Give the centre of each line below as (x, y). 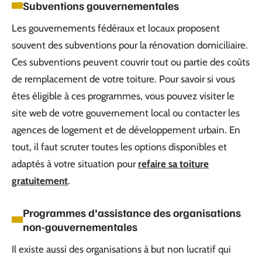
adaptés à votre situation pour (75, 163)
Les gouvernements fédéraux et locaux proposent (116, 28)
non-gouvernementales (80, 226)
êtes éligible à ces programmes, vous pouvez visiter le (123, 96)
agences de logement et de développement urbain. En (126, 130)
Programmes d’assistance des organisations (132, 212)
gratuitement (40, 180)
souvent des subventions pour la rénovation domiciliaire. (130, 45)
